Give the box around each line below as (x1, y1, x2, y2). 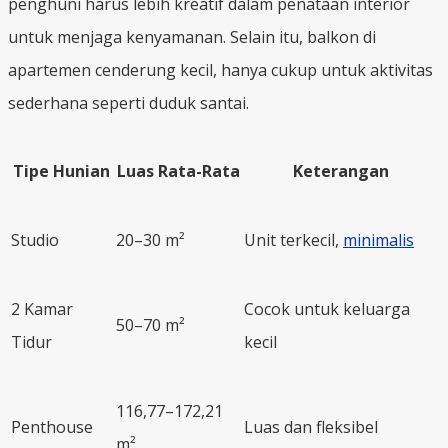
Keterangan (292, 159, 389, 182)
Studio (11, 228, 59, 251)
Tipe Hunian (13, 159, 110, 182)
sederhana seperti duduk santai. (8, 91, 249, 114)
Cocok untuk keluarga (244, 297, 410, 320)
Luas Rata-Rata (116, 159, 240, 182)
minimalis (343, 228, 414, 251)
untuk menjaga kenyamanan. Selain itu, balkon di (8, 25, 376, 48)
